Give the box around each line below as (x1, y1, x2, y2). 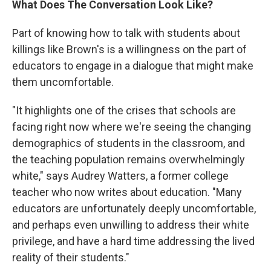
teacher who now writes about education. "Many (12, 186, 242, 198)
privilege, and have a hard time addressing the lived (12, 235, 255, 247)
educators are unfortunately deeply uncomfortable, (12, 202, 256, 215)
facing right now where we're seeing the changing (12, 120, 251, 133)
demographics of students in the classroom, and (12, 137, 245, 149)
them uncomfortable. (12, 76, 114, 88)
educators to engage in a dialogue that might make (12, 59, 253, 72)
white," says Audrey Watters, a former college (12, 169, 229, 182)
